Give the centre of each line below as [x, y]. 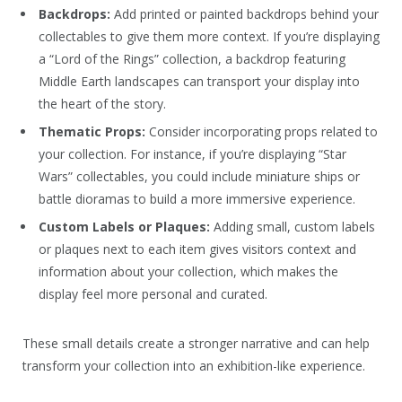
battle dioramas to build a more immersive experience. [197, 199]
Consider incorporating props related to [262, 132]
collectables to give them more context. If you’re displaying [209, 36]
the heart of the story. [102, 103]
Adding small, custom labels [293, 227]
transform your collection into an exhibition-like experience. [194, 365]
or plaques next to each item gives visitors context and [197, 249]
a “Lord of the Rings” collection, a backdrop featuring [192, 58]
